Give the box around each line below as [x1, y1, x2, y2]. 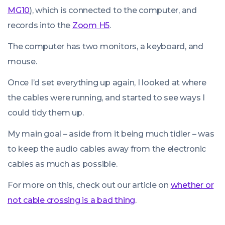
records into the [8, 21, 72, 30]
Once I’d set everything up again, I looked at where [8, 78, 206, 87]
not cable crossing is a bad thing [8, 195, 136, 205]
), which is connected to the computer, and [30, 6, 197, 15]
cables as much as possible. [8, 159, 118, 169]
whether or [170, 180, 214, 190]
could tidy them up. [8, 108, 84, 118]
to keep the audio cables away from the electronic [8, 144, 206, 154]
